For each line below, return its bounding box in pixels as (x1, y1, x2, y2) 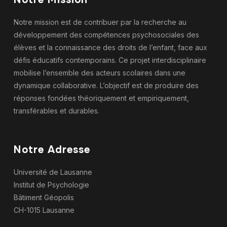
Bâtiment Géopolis (13, 193, 74, 202)
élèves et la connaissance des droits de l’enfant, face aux (13, 43, 207, 52)
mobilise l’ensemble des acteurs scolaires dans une (13, 68, 185, 77)
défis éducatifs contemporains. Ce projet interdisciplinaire (13, 55, 206, 64)
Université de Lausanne (13, 167, 92, 176)
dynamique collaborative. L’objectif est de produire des (13, 81, 199, 90)
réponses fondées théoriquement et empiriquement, (13, 93, 189, 102)
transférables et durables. (13, 106, 99, 115)
